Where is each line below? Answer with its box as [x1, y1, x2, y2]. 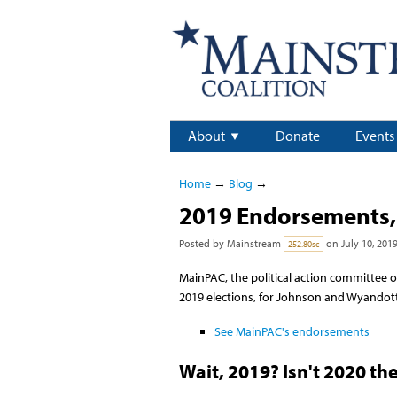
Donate [276, 127, 320, 145]
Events [355, 127, 394, 145]
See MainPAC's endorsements [214, 323, 370, 339]
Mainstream [226, 237, 281, 251]
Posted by [178, 237, 227, 251]
